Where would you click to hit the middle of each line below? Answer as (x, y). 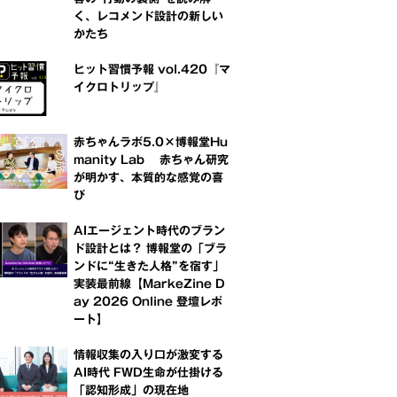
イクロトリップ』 (120, 87)
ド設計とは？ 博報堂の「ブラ (150, 249)
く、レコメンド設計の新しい (148, 16)
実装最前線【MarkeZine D (149, 284)
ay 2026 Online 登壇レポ (148, 302)
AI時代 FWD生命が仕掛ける (148, 373)
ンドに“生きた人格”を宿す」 (149, 266)
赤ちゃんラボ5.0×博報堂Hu (151, 142)
